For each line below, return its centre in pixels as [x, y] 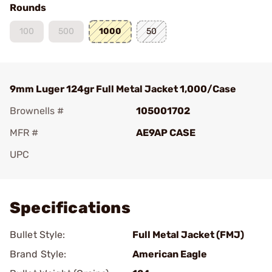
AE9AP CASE [166, 133]
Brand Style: [38, 254]
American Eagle [170, 254]
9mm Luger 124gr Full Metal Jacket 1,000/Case [123, 89]
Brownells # [37, 111]
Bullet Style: [38, 235]
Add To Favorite [63, 172]
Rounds [28, 8]
